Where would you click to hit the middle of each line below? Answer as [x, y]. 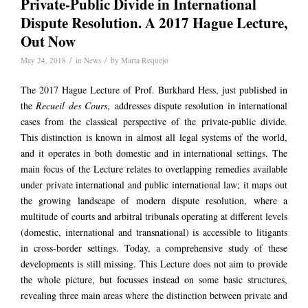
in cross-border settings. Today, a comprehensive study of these [154, 247]
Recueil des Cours [72, 105]
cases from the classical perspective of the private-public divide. [154, 121]
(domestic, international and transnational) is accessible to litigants [154, 232]
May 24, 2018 [43, 60]
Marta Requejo [145, 60]
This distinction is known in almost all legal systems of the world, [154, 137]
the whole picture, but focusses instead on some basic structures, [154, 279]
